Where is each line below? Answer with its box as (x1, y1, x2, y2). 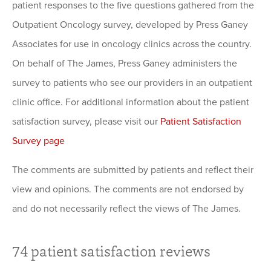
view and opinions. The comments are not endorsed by (12, 183, 244, 196)
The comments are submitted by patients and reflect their (12, 164, 253, 177)
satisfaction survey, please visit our (12, 116, 160, 128)
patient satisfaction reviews (28, 241, 211, 262)
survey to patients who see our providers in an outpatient (12, 77, 252, 90)
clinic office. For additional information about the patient (12, 96, 249, 109)
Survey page (12, 135, 65, 148)
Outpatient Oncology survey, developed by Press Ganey (12, 19, 248, 31)
